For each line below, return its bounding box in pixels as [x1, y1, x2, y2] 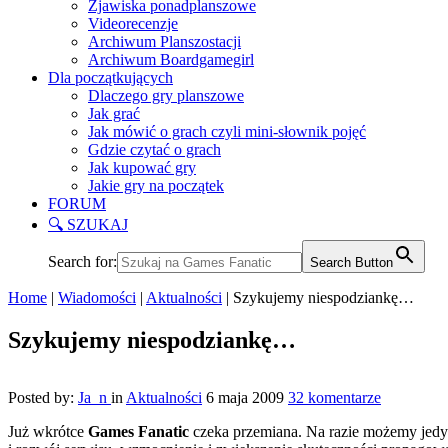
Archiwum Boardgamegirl [88, 50, 254, 68]
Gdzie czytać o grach [88, 140, 221, 158]
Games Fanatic [88, 422, 189, 440]
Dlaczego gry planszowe [88, 86, 244, 104]
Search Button [310, 254, 393, 270]
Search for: [48, 252, 117, 270]
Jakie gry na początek [88, 176, 224, 194]
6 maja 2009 [206, 388, 284, 406]
